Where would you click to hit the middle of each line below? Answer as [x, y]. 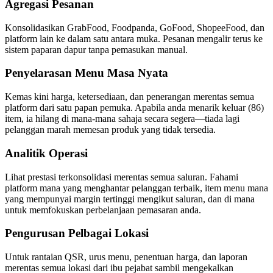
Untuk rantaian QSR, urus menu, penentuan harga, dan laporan [126, 257]
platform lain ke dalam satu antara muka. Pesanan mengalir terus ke [134, 38]
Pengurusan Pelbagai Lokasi [77, 233]
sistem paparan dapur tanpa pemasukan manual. [96, 49]
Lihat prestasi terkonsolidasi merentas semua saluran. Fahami [122, 177]
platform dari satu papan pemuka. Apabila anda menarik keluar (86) [134, 108]
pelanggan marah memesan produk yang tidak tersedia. [110, 130]
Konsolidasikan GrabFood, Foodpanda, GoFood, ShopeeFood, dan [135, 27]
